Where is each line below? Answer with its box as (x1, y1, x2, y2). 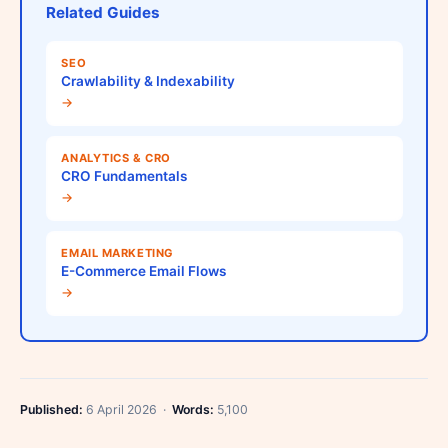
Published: (20, 401, 83, 417)
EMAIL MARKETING (61, 246, 174, 261)
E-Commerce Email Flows (61, 263, 227, 280)
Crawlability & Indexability (61, 73, 236, 89)
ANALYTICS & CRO (61, 151, 171, 166)
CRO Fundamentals (61, 168, 188, 185)
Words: (172, 401, 214, 417)
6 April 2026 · (83, 401, 172, 417)
